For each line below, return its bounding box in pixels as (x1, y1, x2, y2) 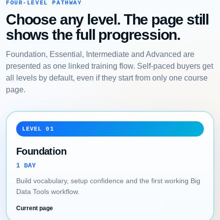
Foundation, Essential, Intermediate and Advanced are (6, 49, 194, 58)
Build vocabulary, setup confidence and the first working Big (16, 176, 200, 185)
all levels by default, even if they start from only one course (6, 73, 208, 82)
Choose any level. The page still (6, 11, 209, 27)
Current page (16, 204, 53, 212)
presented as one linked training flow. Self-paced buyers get (6, 61, 213, 70)
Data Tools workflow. (16, 187, 80, 195)
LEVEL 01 (22, 126, 54, 133)
